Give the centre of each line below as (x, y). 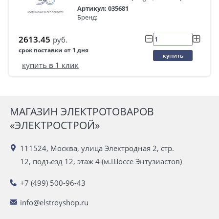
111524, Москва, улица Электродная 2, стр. (97, 148)
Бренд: (87, 17)
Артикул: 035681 (103, 9)
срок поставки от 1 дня (54, 50)
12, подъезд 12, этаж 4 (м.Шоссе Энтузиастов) (101, 162)
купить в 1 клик (50, 65)
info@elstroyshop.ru (54, 203)
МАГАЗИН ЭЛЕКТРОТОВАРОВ (82, 112)
